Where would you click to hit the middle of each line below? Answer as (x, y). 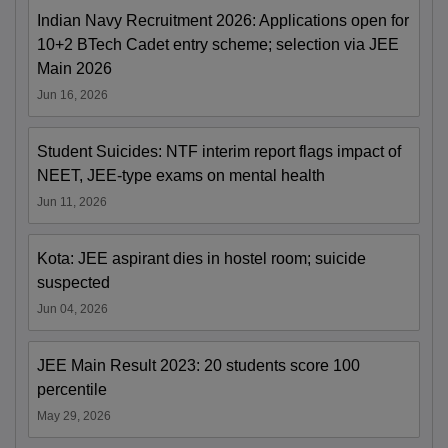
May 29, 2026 (74, 415)
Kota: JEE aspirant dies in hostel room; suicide (201, 258)
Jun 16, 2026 (72, 94)
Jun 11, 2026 (72, 201)
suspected (73, 282)
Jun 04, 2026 (72, 308)
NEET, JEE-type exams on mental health (181, 175)
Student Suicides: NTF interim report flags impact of (219, 151)
